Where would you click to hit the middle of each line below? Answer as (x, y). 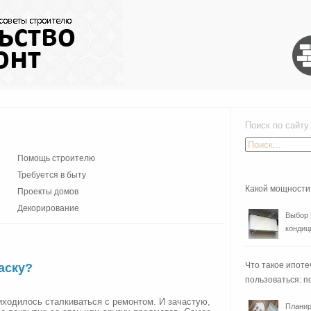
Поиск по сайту (270, 125)
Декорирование (48, 208)
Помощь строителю (56, 158)
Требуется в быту (52, 175)
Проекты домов (48, 192)
